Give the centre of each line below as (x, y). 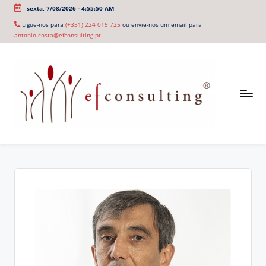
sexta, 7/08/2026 (51, 8)
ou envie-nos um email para (161, 25)
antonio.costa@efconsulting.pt (58, 35)
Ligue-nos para (43, 25)
